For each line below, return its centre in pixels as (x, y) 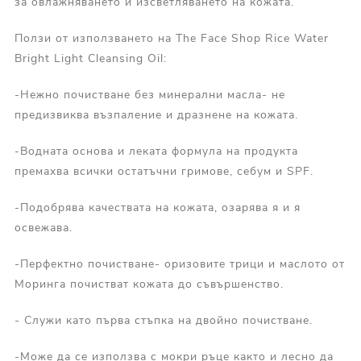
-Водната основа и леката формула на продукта (156, 151)
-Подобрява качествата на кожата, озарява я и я (157, 208)
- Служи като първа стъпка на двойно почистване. (163, 321)
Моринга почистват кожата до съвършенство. (149, 284)
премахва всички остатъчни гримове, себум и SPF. (164, 172)
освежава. (43, 228)
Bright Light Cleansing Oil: (90, 59)
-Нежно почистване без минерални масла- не (149, 95)
